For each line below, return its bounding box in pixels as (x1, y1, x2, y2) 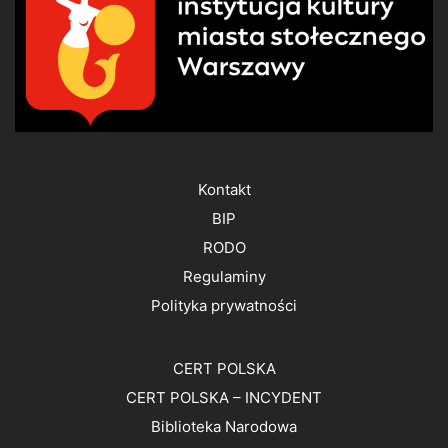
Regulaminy (182, 267, 266, 286)
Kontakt (197, 180, 251, 199)
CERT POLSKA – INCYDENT (126, 388, 322, 407)
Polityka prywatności (151, 296, 297, 315)
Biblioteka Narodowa (151, 417, 297, 436)
